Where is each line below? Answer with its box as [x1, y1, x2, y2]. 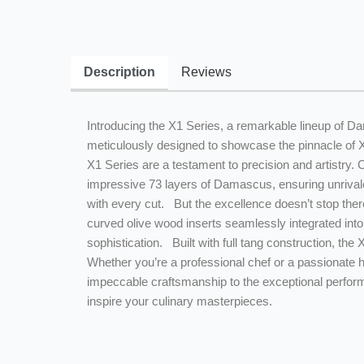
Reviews [181, 65, 232, 79]
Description [84, 65, 155, 79]
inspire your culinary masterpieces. [87, 294, 272, 308]
